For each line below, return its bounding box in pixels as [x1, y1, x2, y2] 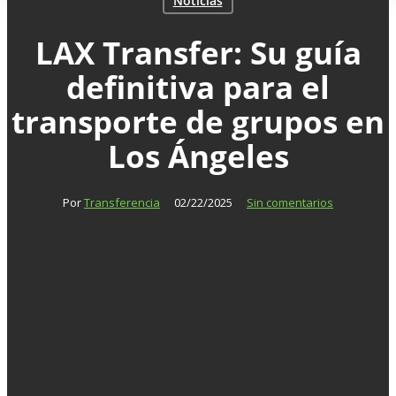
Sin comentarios [247, 194, 333, 211]
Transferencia [84, 194, 160, 211]
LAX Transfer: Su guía [34, 30, 362, 73]
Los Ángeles [107, 133, 289, 177]
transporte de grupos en [11, 99, 385, 142]
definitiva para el [66, 65, 330, 108]
